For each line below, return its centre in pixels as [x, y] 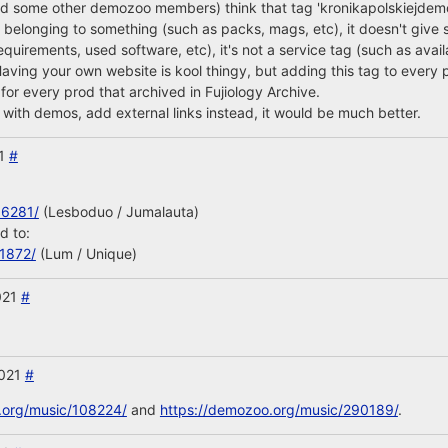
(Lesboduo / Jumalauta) [118, 211]
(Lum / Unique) [86, 253]
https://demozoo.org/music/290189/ [278, 409]
